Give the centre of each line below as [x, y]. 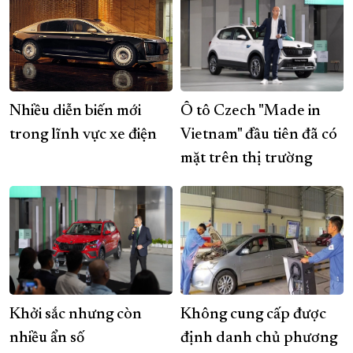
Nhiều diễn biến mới [75, 111]
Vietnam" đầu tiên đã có [259, 135]
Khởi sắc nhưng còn [76, 315]
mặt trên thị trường [246, 159]
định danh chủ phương [259, 338]
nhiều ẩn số [47, 338]
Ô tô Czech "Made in [251, 111]
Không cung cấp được [253, 315]
